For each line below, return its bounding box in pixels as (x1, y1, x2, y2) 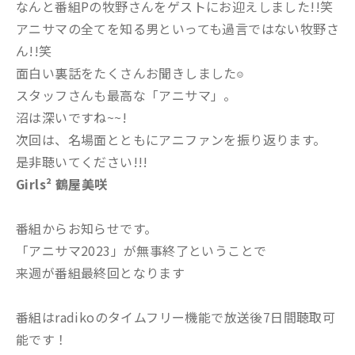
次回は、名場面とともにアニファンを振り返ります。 (16, 130, 326, 149)
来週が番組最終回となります (16, 263, 185, 282)
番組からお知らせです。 (16, 219, 158, 238)
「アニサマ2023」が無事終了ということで (16, 241, 267, 260)
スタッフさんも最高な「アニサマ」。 (16, 86, 237, 105)
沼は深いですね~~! (16, 108, 127, 127)
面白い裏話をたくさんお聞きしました (16, 63, 237, 82)
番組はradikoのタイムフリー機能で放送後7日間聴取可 (16, 307, 336, 326)
